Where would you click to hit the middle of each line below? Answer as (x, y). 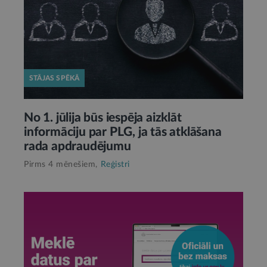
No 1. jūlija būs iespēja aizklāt (103, 117)
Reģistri (115, 164)
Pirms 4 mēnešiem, (61, 164)
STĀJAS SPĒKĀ (55, 78)
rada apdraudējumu (77, 146)
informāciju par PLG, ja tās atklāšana (123, 132)
